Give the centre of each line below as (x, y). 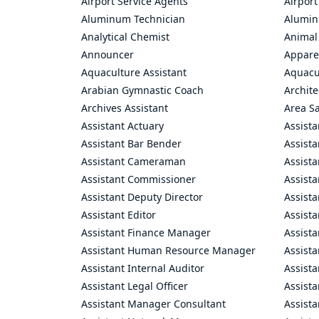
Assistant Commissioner (138, 179)
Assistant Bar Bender (131, 143)
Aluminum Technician (133, 19)
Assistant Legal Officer (135, 286)
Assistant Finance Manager (146, 232)
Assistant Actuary (122, 126)
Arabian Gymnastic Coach (142, 90)
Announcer (108, 54)
